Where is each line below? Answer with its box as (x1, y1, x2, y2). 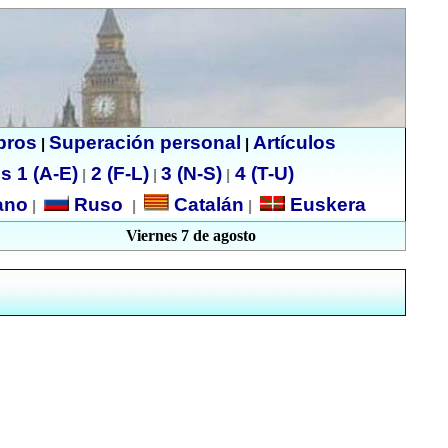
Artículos (252, 132, 336, 153)
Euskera (284, 194, 366, 215)
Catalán (168, 194, 244, 215)
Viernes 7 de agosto (125, 227, 256, 244)
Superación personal (48, 132, 241, 153)
